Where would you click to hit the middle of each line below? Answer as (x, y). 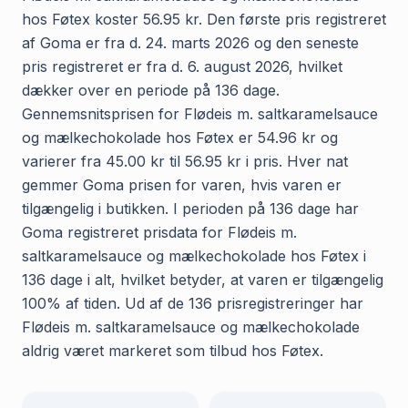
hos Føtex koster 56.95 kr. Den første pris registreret (204, 19)
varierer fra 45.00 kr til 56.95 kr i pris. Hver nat (185, 161)
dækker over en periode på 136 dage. (151, 90)
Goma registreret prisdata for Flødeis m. (159, 232)
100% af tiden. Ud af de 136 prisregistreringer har (193, 303)
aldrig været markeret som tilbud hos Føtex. (173, 350)
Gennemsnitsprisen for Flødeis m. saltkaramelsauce (200, 113)
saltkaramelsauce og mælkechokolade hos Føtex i (194, 255)
